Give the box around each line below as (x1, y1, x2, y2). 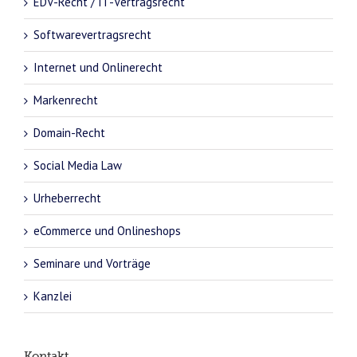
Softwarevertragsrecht (33, 26, 151, 42)
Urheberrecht (33, 190, 101, 206)
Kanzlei (33, 288, 72, 304)
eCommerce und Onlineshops (33, 222, 181, 238)
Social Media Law (33, 157, 122, 173)
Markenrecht (33, 92, 98, 108)
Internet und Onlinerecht (33, 59, 163, 75)
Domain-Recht (33, 124, 105, 140)
